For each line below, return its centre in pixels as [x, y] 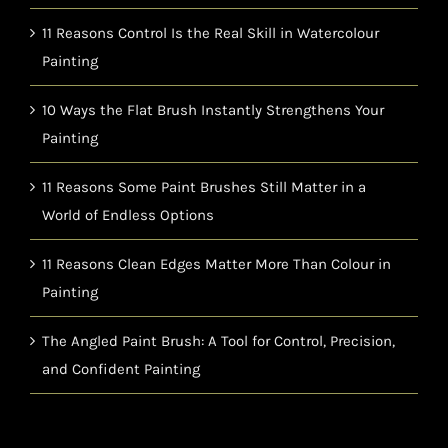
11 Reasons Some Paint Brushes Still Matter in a [204, 187]
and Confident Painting [121, 369]
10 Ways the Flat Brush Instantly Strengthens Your [213, 110]
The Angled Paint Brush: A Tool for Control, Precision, [218, 341]
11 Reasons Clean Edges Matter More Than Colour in [216, 264]
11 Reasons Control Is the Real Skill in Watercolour [210, 33]
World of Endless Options [128, 215]
